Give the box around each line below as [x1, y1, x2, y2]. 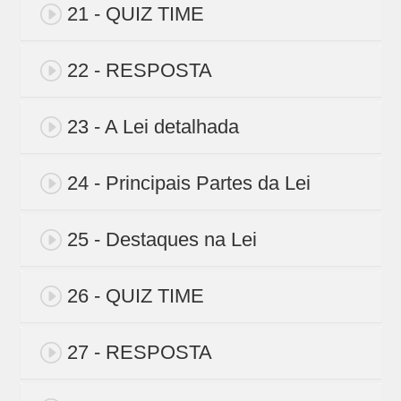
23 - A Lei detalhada [66, 115, 239, 139]
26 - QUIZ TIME [66, 285, 204, 308]
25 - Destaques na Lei [66, 228, 257, 252]
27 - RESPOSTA [66, 341, 212, 364]
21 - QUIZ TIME [66, 3, 204, 26]
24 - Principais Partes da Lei [66, 172, 311, 195]
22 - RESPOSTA [66, 59, 212, 82]
